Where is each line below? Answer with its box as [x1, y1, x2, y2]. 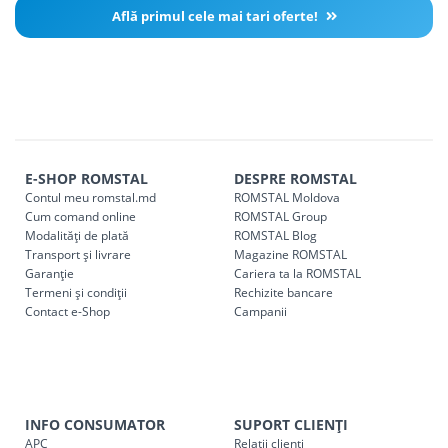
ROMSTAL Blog [234, 227, 317, 245]
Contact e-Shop [25, 303, 110, 321]
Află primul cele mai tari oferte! [111, 6, 321, 25]
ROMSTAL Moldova [234, 189, 340, 207]
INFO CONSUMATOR [25, 415, 165, 435]
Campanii [234, 303, 287, 321]
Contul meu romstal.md [25, 189, 156, 207]
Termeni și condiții [25, 284, 127, 302]
